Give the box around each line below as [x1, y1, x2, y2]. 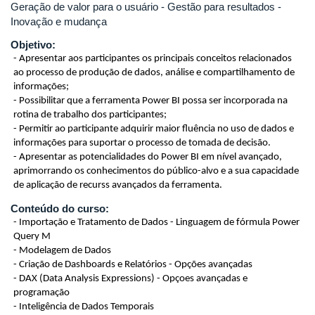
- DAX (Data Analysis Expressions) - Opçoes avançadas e [13, 273, 247, 284]
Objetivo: [11, 38, 58, 51]
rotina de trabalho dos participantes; [13, 109, 167, 120]
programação [13, 287, 70, 298]
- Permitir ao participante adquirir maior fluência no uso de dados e [13, 123, 294, 134]
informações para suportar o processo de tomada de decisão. [13, 137, 275, 148]
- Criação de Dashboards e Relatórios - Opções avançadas [13, 259, 252, 270]
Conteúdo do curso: [11, 202, 112, 214]
